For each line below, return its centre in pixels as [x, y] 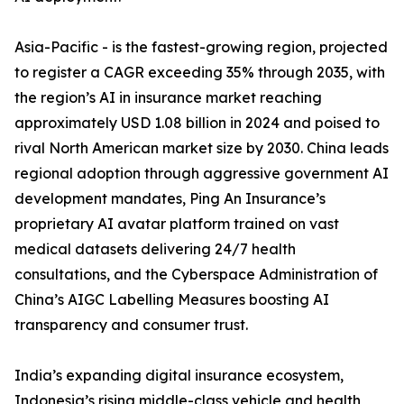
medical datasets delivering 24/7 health [155, 249]
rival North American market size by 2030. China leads [202, 148]
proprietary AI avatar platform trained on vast [177, 224]
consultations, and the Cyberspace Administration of [196, 275]
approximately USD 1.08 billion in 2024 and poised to [197, 123]
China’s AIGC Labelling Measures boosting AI [172, 300]
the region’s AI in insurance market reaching [168, 98]
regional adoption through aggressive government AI [202, 174]
